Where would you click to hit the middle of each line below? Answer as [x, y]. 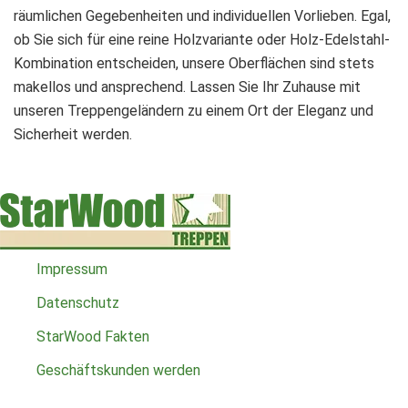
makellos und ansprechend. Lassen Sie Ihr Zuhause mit [187, 87]
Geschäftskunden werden [118, 370]
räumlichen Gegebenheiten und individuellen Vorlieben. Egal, [202, 16]
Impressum [72, 269]
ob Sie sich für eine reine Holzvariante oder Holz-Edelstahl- [202, 40]
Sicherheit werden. [73, 135]
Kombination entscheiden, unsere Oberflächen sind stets [194, 64]
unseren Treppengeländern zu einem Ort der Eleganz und [194, 111]
